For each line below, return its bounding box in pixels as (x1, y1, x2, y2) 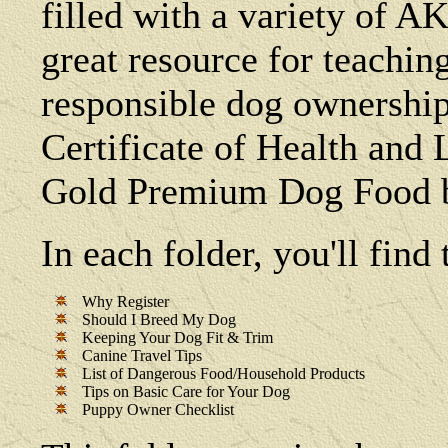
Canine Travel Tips (82, 346, 202, 364)
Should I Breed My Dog (82, 310, 236, 328)
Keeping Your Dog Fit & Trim (82, 328, 273, 346)
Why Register (82, 292, 169, 310)
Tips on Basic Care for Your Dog (82, 382, 290, 400)
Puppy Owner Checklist (82, 400, 234, 418)
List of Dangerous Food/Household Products (82, 364, 365, 382)
